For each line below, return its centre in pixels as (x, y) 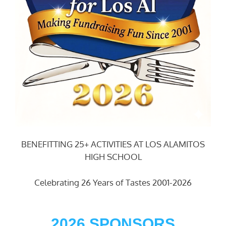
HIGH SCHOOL (113, 157)
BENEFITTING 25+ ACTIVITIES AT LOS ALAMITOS (113, 144)
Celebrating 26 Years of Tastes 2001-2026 (113, 182)
